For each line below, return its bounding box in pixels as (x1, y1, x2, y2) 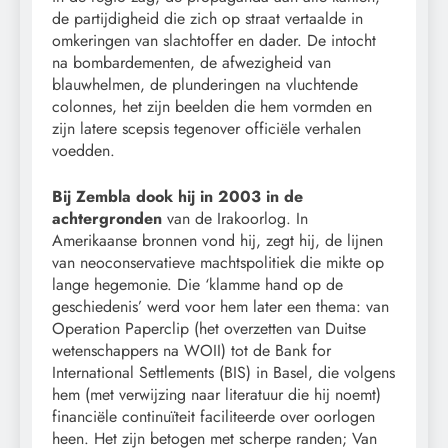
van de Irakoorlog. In (162, 206, 308, 230)
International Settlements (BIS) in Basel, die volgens (52, 360, 395, 384)
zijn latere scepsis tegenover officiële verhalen (52, 116, 361, 140)
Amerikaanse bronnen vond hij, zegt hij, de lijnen (52, 228, 383, 252)
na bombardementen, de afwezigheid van (52, 50, 331, 74)
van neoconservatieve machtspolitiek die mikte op (52, 250, 384, 274)
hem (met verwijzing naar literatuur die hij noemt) (52, 382, 381, 406)
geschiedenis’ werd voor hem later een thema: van (52, 294, 389, 318)
